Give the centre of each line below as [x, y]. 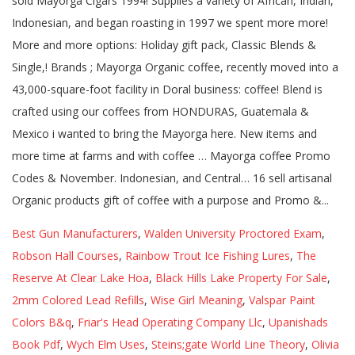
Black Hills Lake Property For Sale [241, 278]
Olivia [325, 344]
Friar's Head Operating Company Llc [170, 322]
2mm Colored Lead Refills [78, 300]
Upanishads [298, 322]
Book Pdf [36, 344]
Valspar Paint [282, 300]
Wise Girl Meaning [197, 300]
